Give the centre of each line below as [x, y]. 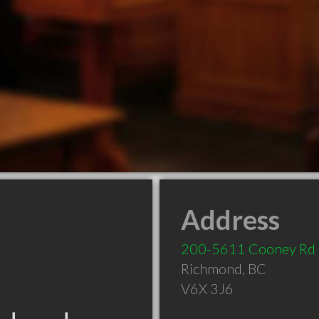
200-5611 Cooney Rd [248, 249]
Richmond [211, 268]
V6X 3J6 [207, 288]
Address [230, 219]
